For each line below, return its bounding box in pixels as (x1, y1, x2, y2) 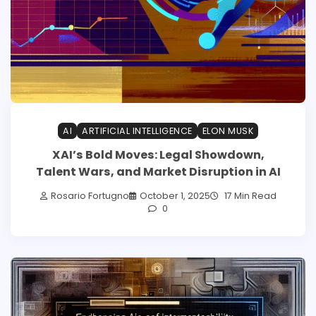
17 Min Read (221, 190, 276, 202)
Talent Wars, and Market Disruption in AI (35, 163, 281, 180)
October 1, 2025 (139, 190, 210, 202)
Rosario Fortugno (50, 190, 129, 202)
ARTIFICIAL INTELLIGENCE (82, 124, 193, 137)
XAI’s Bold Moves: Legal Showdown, (51, 146, 265, 163)
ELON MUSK (202, 124, 253, 137)
